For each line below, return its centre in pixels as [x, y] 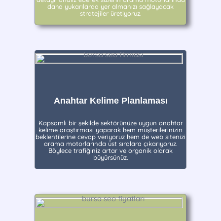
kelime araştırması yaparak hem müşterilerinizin [110, 130]
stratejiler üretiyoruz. [110, 13]
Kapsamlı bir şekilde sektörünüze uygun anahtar [110, 123]
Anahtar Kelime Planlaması [110, 101]
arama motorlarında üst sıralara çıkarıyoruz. [110, 144]
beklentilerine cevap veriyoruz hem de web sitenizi [110, 137]
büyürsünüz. [110, 157]
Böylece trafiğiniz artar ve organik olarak [110, 150]
